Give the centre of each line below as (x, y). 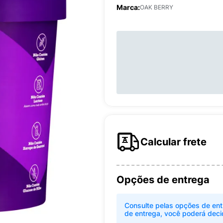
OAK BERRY (157, 7)
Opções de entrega (163, 180)
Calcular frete (173, 142)
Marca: (128, 7)
